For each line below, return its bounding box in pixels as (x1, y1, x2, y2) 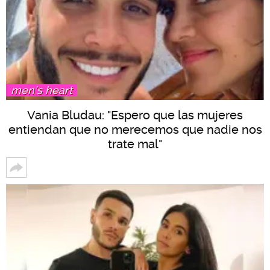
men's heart (11, 83, 72, 96)
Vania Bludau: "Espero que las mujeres (27, 107, 243, 122)
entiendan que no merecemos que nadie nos (8, 122, 262, 137)
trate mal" (108, 136, 162, 151)
